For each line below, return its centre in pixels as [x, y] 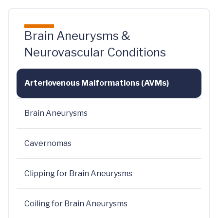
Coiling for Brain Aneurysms [76, 204]
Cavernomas [48, 143]
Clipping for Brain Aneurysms [78, 173]
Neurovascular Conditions [95, 52]
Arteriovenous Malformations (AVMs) [97, 83]
